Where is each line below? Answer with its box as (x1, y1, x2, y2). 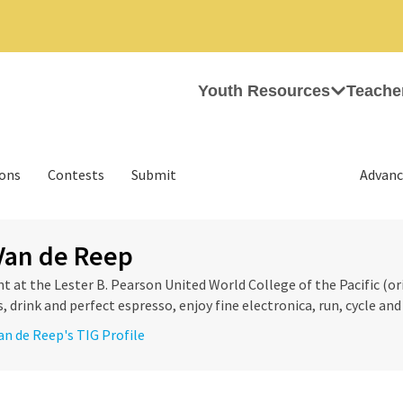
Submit (131, 166, 176, 184)
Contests (48, 166, 104, 184)
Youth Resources (198, 82, 330, 100)
